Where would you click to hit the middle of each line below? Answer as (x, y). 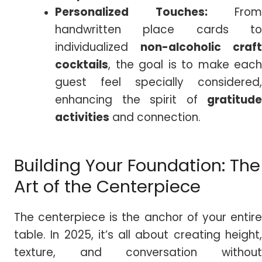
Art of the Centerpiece (107, 187)
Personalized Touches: (145, 12)
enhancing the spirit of (131, 99)
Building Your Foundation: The (137, 166)
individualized (98, 47)
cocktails (82, 64)
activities (82, 117)
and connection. (155, 117)
